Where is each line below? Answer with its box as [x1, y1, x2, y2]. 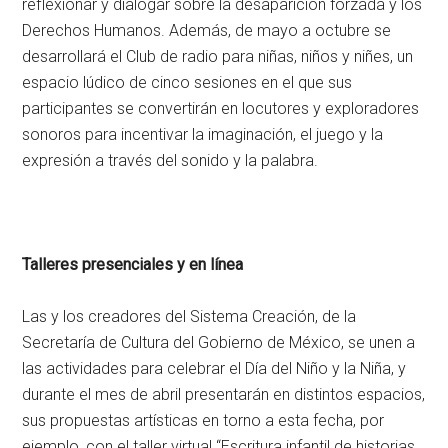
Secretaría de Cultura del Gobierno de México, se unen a [22, 333, 416, 353]
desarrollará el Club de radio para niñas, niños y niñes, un [22, 47, 414, 67]
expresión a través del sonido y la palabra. [22, 151, 319, 171]
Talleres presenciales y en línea [22, 255, 244, 275]
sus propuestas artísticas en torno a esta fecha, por [22, 411, 385, 431]
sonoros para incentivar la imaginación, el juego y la [22, 125, 384, 145]
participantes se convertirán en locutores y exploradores [22, 99, 420, 119]
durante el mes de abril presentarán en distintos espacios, [22, 385, 426, 405]
